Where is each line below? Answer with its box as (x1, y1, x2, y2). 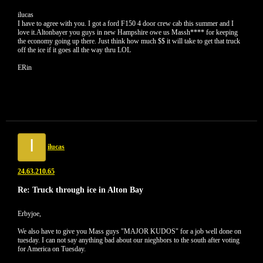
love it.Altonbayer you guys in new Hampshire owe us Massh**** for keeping (18, 28, 238, 36)
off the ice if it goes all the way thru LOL (18, 46, 131, 54)
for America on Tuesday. (18, 245, 86, 253)
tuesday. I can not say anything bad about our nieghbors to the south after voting (18, 236, 240, 244)
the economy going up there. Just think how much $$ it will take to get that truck (18, 37, 240, 45)
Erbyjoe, (18, 210, 41, 218)
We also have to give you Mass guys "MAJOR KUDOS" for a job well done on (18, 227, 241, 235)
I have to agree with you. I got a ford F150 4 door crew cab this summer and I (18, 19, 234, 28)
